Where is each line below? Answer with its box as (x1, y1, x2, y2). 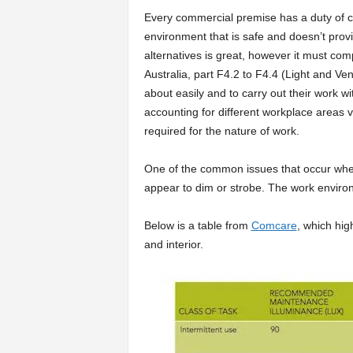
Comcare (251, 219, 297, 232)
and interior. (143, 238, 203, 251)
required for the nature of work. (143, 124, 299, 137)
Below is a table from (143, 219, 251, 232)
